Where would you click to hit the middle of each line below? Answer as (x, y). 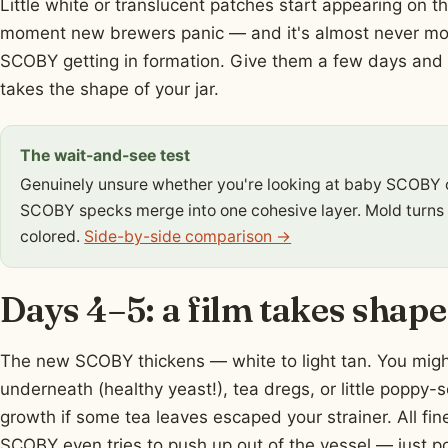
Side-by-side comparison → (188, 237)
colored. (52, 237)
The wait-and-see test (105, 156)
